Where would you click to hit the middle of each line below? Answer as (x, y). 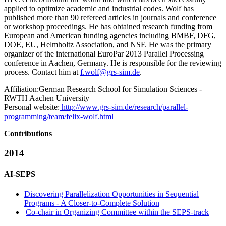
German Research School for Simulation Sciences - (120, 89)
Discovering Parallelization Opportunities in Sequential (111, 194)
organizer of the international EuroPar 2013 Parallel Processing (104, 54)
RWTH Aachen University (47, 98)
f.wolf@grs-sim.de (110, 72)
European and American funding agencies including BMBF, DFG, (110, 36)
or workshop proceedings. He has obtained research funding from (108, 27)
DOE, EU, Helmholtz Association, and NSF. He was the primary (108, 45)
